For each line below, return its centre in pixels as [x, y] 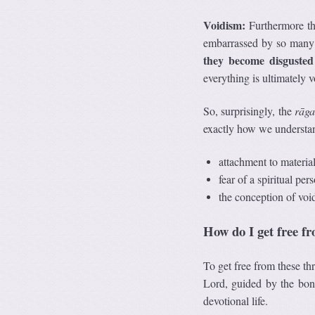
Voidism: [224, 25]
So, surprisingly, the [249, 111]
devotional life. [235, 301]
